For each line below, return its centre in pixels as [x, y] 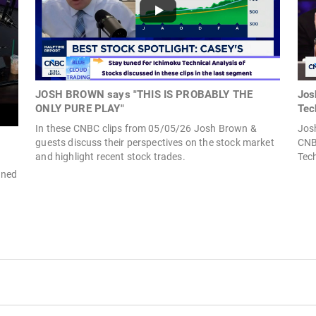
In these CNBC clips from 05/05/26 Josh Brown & [146, 129]
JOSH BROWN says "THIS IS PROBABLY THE [144, 95]
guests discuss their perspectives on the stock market [155, 143]
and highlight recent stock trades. [110, 157]
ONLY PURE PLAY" [80, 109]
